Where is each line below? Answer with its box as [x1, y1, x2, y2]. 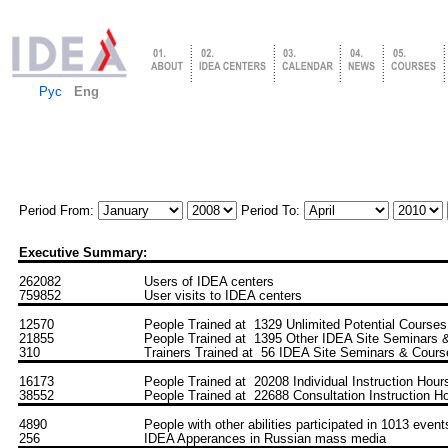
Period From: [19, 203, 98, 218]
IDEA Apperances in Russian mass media [144, 431, 386, 446]
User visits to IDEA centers [144, 288, 302, 303]
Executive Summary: [19, 245, 147, 260]
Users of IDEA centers [144, 274, 274, 289]
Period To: [237, 203, 304, 218]
